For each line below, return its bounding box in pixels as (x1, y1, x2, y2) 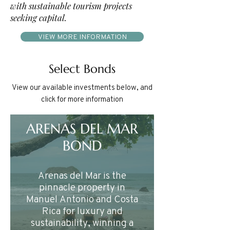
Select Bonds (49, 62, 116, 76)
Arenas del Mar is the (38, 169, 126, 181)
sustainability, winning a (31, 216, 133, 228)
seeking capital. (10, 12, 67, 23)
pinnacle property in (39, 181, 125, 193)
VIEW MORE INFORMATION (37, 32, 127, 41)
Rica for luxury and (42, 204, 123, 217)
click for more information (41, 94, 123, 104)
